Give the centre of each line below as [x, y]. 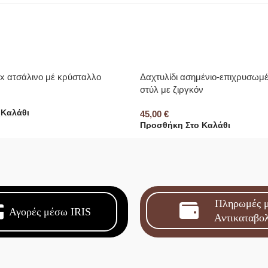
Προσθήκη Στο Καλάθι [185, 126]
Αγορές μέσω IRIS [50, 211]
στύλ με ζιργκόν [172, 89]
